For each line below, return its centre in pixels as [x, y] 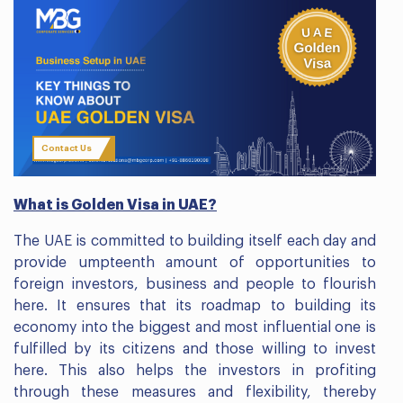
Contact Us [66, 148]
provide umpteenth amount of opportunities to [195, 262]
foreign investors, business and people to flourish [195, 284]
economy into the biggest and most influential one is [195, 327]
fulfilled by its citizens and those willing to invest [195, 349]
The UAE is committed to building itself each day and [195, 241]
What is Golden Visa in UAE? [115, 205]
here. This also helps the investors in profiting [195, 370]
